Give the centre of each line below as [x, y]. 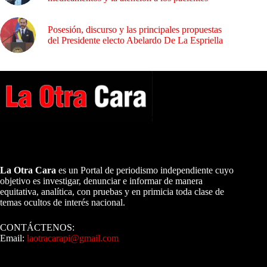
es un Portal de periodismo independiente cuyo [145, 170]
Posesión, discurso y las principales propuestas [135, 30]
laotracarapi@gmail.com [73, 238]
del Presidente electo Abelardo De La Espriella [135, 40]
